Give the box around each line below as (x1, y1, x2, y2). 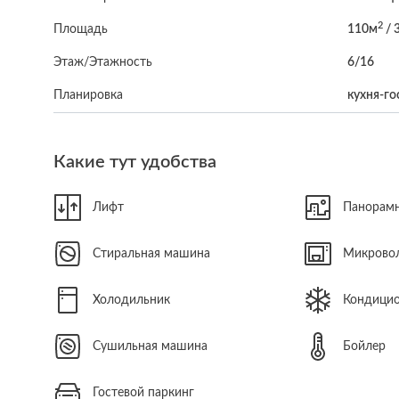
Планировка (53, 89, 123, 102)
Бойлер (343, 339, 387, 353)
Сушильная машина (93, 339, 208, 353)
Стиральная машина (93, 247, 210, 260)
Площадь (53, 23, 108, 36)
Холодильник (93, 293, 170, 306)
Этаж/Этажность (53, 56, 152, 69)
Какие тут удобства (53, 153, 216, 171)
